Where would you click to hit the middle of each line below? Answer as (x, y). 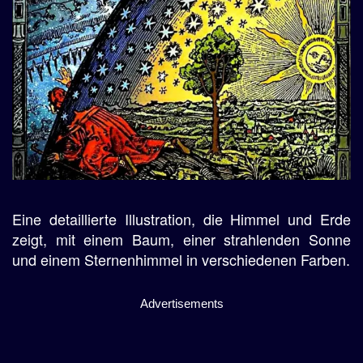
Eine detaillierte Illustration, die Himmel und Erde (181, 218)
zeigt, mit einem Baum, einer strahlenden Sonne (181, 239)
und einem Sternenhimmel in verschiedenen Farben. (181, 259)
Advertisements (181, 303)
